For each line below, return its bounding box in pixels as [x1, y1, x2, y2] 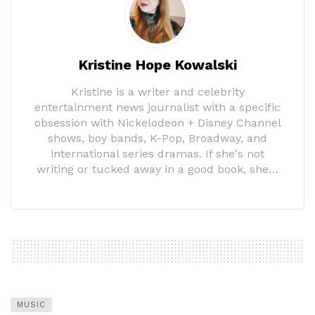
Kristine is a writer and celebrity [70, 85, 245, 99]
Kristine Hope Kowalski [78, 56, 237, 74]
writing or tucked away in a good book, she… [37, 162, 278, 176]
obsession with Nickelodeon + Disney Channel [34, 116, 281, 130]
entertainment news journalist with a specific [34, 101, 281, 115]
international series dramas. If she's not [51, 147, 264, 161]
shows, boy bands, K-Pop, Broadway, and [48, 131, 267, 146]
